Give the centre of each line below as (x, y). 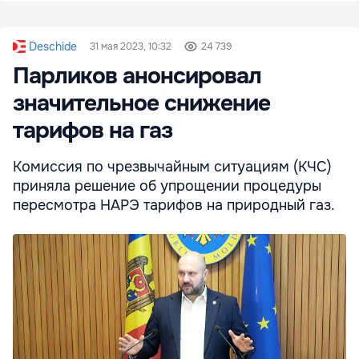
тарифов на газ (93, 131)
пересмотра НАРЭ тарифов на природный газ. (174, 206)
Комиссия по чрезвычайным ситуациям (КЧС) (172, 167)
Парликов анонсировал (137, 77)
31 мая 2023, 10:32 (131, 47)
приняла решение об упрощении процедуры (167, 186)
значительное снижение (141, 104)
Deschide (53, 47)
